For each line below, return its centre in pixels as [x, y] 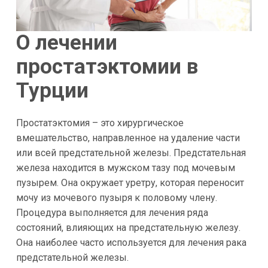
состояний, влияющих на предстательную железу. [128, 227]
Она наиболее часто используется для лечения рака [131, 242]
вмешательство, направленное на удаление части [128, 138]
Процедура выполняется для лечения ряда [112, 212]
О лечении [66, 43]
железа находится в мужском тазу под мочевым [125, 167]
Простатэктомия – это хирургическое [100, 123]
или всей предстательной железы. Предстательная [131, 153]
